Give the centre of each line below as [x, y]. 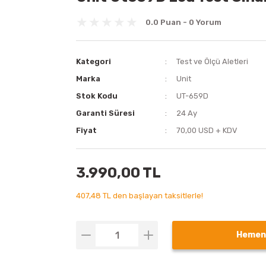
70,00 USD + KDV [207, 130]
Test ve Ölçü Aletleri [213, 61]
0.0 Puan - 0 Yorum [183, 22]
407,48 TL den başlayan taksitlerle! [140, 196]
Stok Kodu [97, 96]
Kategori [94, 61]
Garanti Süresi [105, 113]
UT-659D [193, 96]
